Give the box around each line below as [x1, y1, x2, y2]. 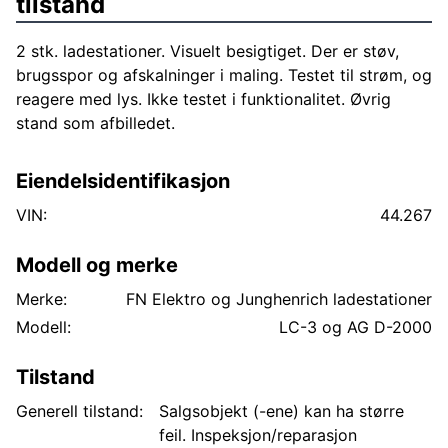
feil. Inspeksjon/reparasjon [159, 425, 357, 445]
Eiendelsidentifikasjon [16, 169, 230, 193]
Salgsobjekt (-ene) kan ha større [159, 401, 404, 421]
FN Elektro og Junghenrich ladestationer [126, 289, 432, 309]
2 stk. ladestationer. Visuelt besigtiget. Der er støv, [16, 41, 399, 61]
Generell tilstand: [16, 401, 143, 421]
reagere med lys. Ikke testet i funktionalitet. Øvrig [16, 89, 391, 109]
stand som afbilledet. [16, 113, 175, 133]
